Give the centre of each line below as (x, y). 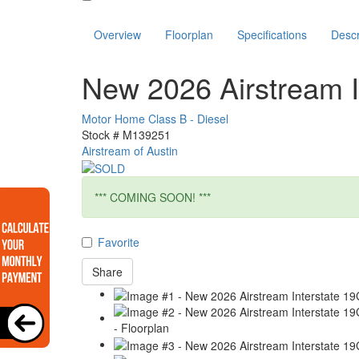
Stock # (101, 134)
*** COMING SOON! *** (153, 198)
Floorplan (189, 34)
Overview (117, 34)
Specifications (272, 34)
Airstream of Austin (130, 150)
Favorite (119, 242)
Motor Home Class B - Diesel (155, 118)
